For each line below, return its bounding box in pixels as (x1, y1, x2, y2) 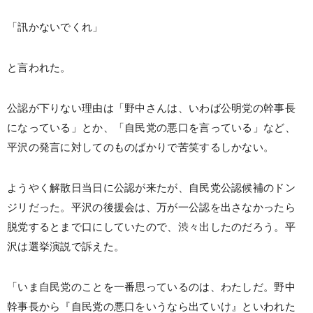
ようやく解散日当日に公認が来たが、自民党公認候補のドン (7, 182, 296, 194)
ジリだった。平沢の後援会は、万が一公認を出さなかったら (7, 202, 296, 213)
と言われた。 (7, 62, 71, 73)
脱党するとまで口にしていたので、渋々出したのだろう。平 (7, 221, 296, 233)
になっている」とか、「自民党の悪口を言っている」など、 (7, 122, 296, 133)
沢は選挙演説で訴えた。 (7, 241, 125, 252)
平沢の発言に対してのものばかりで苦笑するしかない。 (7, 142, 275, 153)
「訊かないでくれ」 (7, 22, 103, 33)
